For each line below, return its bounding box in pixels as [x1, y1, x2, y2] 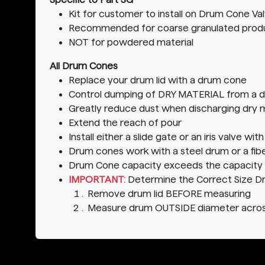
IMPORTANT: [69, 174, 125, 185]
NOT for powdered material [69, 37, 193, 47]
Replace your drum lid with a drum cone [69, 75, 247, 85]
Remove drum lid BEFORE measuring [88, 188, 251, 199]
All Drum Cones [50, 60, 118, 71]
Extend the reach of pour [69, 117, 182, 128]
